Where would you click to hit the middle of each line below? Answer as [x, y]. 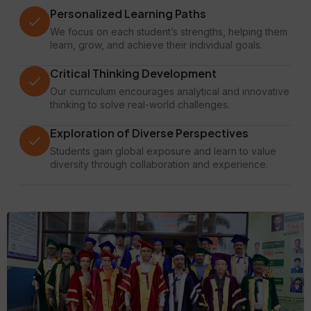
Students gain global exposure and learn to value [163, 151]
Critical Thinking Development [133, 74]
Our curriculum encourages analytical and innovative [170, 92]
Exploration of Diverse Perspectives [149, 133]
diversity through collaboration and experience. [159, 165]
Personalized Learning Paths [128, 14]
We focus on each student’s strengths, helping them [169, 32]
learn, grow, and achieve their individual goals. [156, 45]
